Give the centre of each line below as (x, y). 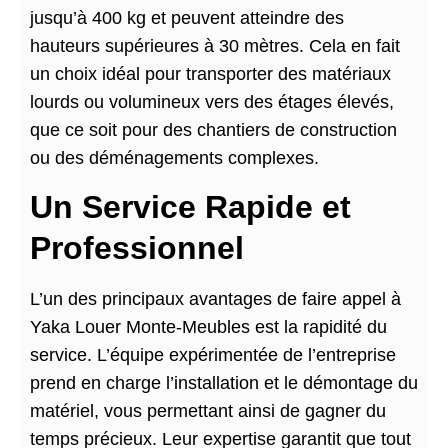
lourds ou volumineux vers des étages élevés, (212, 102)
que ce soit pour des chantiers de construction (213, 130)
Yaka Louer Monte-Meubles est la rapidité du (208, 326)
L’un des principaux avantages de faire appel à (215, 298)
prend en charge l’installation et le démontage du (224, 382)
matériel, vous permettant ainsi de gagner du (208, 410)
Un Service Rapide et (190, 206)
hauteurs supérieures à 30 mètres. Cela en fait (215, 46)
